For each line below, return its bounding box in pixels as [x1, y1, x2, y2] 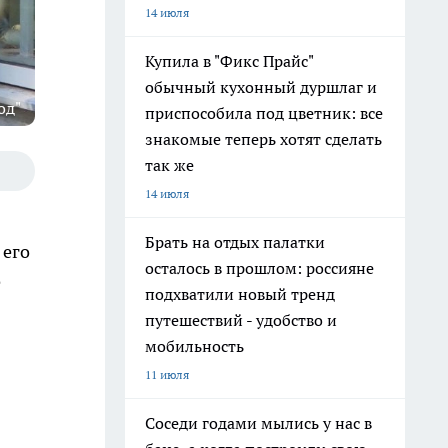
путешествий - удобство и [145, 310, 337, 330]
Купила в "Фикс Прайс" [145, 51, 314, 71]
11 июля [145, 367, 189, 382]
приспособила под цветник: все [145, 103, 383, 123]
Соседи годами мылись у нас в [145, 413, 372, 433]
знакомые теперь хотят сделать [145, 129, 382, 149]
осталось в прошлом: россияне [145, 258, 374, 278]
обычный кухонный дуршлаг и [145, 77, 377, 97]
